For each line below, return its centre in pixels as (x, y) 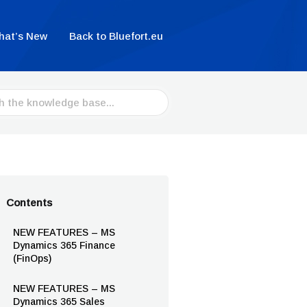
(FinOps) (32, 258)
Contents (29, 202)
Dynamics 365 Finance (64, 245)
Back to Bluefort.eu (116, 36)
